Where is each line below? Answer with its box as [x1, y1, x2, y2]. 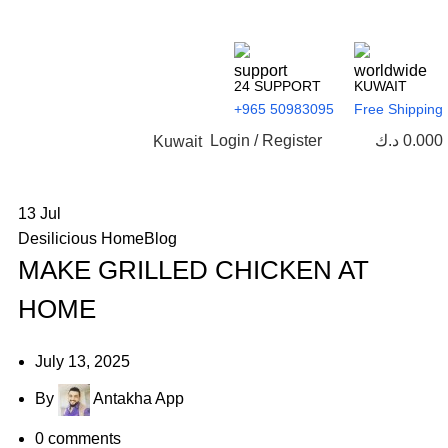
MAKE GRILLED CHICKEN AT [18, 255, 370, 285]
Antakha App [93, 390, 185, 408]
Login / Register [210, 132, 322, 149]
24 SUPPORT [234, 78, 321, 94]
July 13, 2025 [35, 353, 131, 370]
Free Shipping [354, 101, 443, 117]
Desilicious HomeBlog [18, 230, 178, 247]
